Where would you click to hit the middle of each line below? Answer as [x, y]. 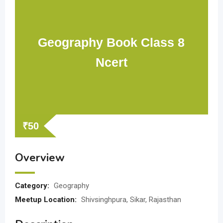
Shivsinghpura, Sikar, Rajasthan [131, 200]
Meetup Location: [47, 200]
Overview [40, 158]
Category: [33, 186]
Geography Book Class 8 [111, 42]
